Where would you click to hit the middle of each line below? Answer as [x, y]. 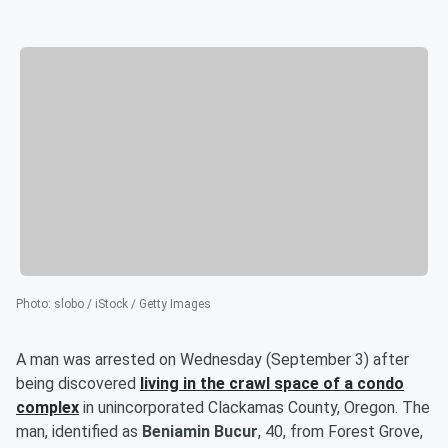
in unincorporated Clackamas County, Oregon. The [254, 408]
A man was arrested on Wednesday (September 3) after [212, 360]
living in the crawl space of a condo [272, 384]
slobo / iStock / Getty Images [132, 304]
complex [47, 408]
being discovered [78, 384]
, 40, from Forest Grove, [340, 432]
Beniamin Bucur [200, 432]
